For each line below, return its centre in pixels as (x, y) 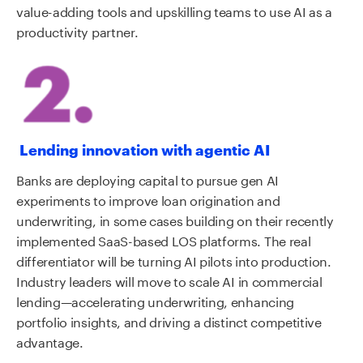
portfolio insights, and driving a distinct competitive (169, 320)
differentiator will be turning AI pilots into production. (174, 259)
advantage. (50, 340)
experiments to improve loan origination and (148, 199)
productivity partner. (77, 30)
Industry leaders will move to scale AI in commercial (169, 280)
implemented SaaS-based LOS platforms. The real (164, 239)
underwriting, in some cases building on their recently (175, 219)
